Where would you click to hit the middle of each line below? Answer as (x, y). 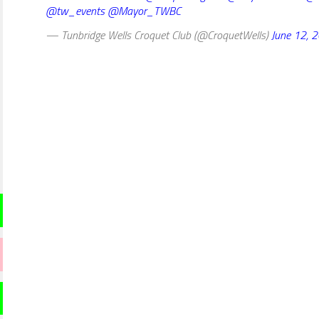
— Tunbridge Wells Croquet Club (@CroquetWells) (158, 35)
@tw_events (75, 10)
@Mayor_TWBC (144, 10)
